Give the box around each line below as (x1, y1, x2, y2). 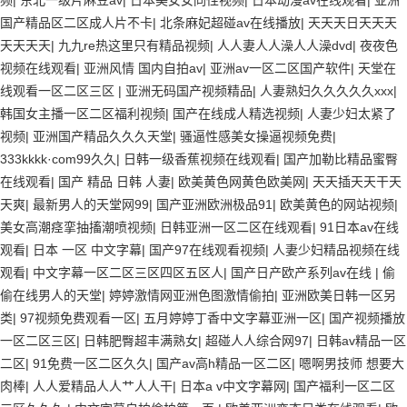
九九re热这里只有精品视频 (58, 38, 210, 53)
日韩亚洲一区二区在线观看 (160, 220, 313, 234)
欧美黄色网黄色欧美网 (178, 174, 305, 189)
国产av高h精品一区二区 (156, 356, 292, 371)
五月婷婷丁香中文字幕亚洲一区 (144, 311, 322, 325)
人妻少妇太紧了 (307, 106, 396, 121)
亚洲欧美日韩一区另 (282, 288, 396, 303)
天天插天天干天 (313, 174, 402, 189)
